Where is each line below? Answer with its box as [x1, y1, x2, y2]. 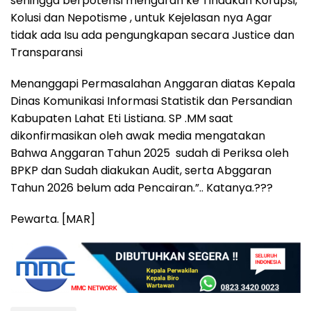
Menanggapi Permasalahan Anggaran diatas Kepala [10, 75, 295, 92]
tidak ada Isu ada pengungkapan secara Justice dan [10, 26, 294, 43]
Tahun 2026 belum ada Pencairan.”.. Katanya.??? [10, 179, 273, 196]
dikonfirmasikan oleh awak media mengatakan [10, 127, 265, 144]
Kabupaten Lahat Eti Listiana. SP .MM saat [10, 110, 233, 126]
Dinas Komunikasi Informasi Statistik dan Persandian [10, 92, 292, 109]
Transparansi [10, 44, 83, 60]
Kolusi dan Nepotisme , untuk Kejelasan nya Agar [10, 9, 272, 26]
